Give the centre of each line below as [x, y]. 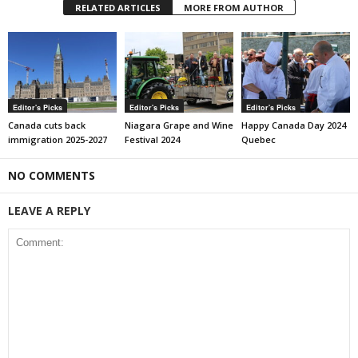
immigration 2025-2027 [58, 140]
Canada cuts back [47, 125]
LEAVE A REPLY [49, 211]
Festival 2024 [152, 140]
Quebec [258, 140]
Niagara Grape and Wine [179, 125]
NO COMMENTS [52, 176]
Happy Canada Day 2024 [293, 125]
